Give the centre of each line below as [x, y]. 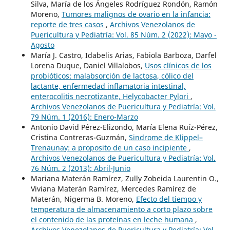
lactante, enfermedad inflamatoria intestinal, [108, 86]
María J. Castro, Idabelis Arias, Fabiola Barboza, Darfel [123, 55]
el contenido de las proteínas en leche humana [113, 220]
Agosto [42, 45]
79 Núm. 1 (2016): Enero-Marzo [84, 117]
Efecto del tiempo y [169, 199]
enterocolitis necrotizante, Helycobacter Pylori [110, 97]
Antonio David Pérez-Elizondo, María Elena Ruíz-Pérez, [124, 127]
